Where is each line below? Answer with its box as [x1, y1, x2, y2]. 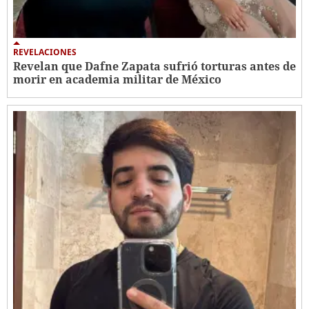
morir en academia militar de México [13, 72, 221, 88]
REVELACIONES [13, 46, 77, 59]
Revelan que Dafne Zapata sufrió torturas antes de [13, 59, 296, 74]
